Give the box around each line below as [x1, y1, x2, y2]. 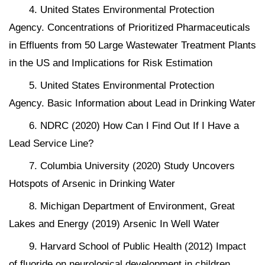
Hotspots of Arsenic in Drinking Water [9, 178, 175, 190]
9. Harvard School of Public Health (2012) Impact [29, 241, 246, 253]
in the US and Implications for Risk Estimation [9, 57, 212, 69]
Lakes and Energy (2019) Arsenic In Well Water [9, 218, 219, 230]
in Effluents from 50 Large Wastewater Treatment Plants [9, 40, 256, 51]
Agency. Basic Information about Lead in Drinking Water [9, 98, 256, 109]
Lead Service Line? [9, 138, 93, 150]
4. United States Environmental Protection [29, 4, 214, 16]
